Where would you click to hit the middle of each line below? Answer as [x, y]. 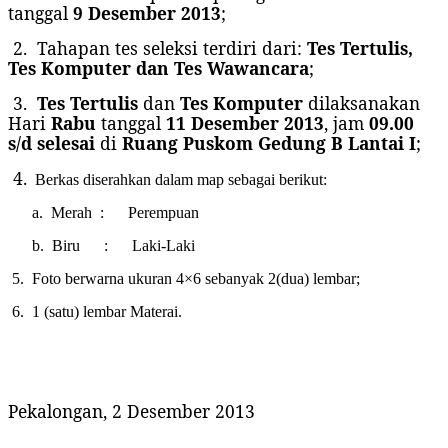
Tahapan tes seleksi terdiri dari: [167, 47]
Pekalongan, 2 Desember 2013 [131, 410]
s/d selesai [51, 142]
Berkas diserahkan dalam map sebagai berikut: [177, 179]
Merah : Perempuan [121, 212]
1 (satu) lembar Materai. [103, 311]
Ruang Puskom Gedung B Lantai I [269, 142]
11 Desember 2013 [245, 122]
